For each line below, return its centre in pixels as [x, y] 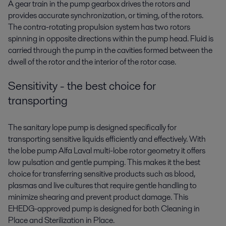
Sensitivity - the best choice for [82, 86]
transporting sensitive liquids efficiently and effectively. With [107, 139]
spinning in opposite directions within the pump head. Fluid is [111, 38]
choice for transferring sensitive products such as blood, [102, 174]
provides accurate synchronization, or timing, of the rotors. [106, 15]
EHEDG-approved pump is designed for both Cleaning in [104, 209]
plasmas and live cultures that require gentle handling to [102, 186]
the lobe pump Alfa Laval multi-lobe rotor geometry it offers [107, 151]
